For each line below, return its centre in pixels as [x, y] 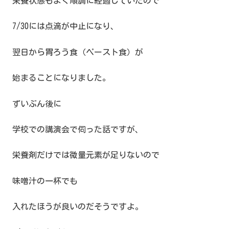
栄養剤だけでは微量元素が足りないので [86, 155]
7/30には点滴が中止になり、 [65, 26]
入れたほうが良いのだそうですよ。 [78, 207]
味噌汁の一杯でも [45, 181]
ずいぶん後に [37, 104]
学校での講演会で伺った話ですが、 [78, 130]
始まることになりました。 [61, 78]
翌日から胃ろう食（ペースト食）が [78, 52]
